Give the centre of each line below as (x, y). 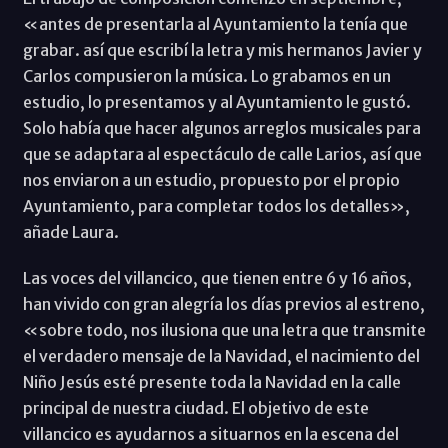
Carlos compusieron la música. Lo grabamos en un (206, 75)
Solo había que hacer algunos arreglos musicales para (221, 127)
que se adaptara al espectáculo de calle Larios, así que (222, 153)
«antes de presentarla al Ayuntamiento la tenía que (215, 23)
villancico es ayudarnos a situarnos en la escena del (210, 433)
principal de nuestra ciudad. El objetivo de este (195, 407)
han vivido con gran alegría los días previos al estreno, (223, 303)
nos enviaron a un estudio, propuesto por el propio (211, 179)
